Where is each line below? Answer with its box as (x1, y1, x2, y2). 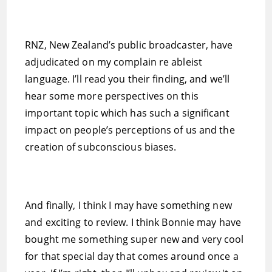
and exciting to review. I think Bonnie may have (25, 216, 241, 229)
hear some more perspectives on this (25, 89, 199, 103)
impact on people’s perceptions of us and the (25, 123, 235, 137)
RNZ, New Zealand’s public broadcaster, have (25, 38, 233, 52)
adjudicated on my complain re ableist (25, 55, 202, 69)
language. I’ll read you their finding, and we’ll (25, 72, 230, 86)
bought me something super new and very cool (25, 233, 244, 246)
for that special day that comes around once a (25, 250, 239, 263)
